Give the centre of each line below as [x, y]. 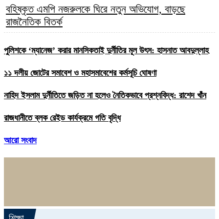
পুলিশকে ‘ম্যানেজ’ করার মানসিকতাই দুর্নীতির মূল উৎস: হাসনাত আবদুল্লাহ [106, 50]
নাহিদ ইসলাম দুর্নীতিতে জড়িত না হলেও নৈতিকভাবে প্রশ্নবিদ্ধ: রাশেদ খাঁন [105, 95]
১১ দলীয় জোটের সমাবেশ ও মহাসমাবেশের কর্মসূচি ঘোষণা [80, 73]
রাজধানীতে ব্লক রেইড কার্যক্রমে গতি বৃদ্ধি [62, 118]
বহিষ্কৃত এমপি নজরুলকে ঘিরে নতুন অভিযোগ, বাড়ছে [96, 9]
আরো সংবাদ [20, 140]
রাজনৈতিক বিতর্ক [34, 22]
